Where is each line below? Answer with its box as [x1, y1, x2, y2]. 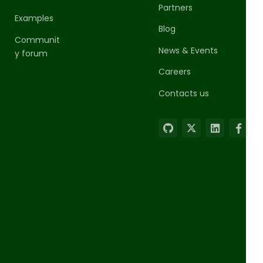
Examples [14, 12, 53, 24]
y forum [14, 47, 48, 59]
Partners [159, 1, 193, 14]
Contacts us [159, 87, 210, 99]
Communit [14, 33, 60, 46]
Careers [159, 66, 191, 78]
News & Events [159, 44, 218, 56]
